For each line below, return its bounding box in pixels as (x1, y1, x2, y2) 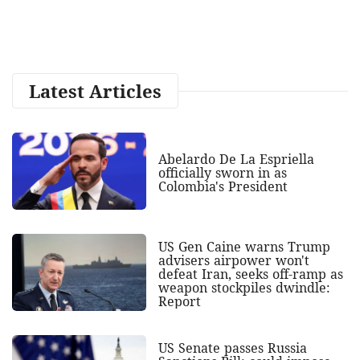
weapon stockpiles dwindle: (157, 278, 330, 297)
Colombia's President (157, 177, 288, 195)
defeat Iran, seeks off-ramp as (157, 264, 343, 283)
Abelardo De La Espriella (157, 149, 314, 168)
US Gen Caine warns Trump (157, 237, 330, 256)
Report (157, 292, 201, 310)
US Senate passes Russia (157, 338, 307, 357)
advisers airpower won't (157, 251, 309, 269)
